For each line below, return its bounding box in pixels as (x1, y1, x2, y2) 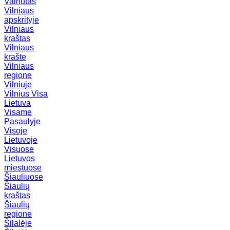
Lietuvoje (4, 136, 37, 145)
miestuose (4, 163, 42, 172)
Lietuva (4, 99, 31, 108)
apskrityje (4, 15, 39, 25)
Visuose (4, 145, 34, 154)
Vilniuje (4, 80, 32, 89)
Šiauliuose (4, 172, 43, 182)
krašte (4, 52, 26, 62)
